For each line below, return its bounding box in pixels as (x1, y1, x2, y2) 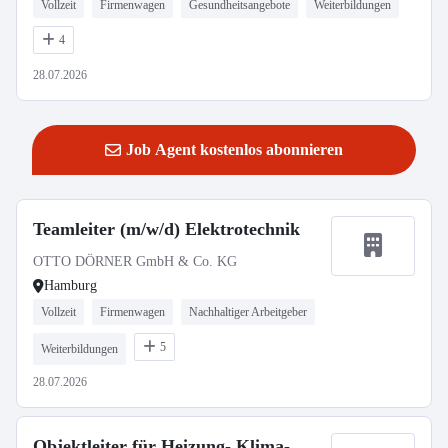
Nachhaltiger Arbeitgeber (189, 305, 307, 319)
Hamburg (44, 278, 97, 293)
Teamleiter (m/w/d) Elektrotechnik (33, 219, 300, 239)
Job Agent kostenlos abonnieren (126, 141, 343, 158)
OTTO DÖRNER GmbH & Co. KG (33, 254, 237, 269)
